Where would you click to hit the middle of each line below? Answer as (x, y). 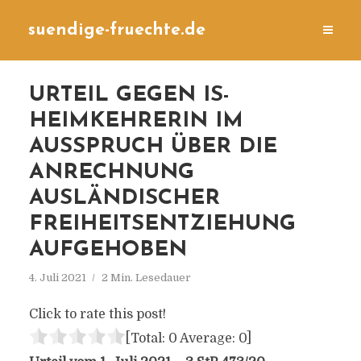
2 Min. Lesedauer (146, 278)
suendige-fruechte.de (117, 30)
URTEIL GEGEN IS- (129, 95)
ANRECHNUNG (111, 173)
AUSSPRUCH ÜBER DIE (153, 147)
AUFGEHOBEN (108, 250)
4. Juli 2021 (57, 278)
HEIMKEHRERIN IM (136, 121)
